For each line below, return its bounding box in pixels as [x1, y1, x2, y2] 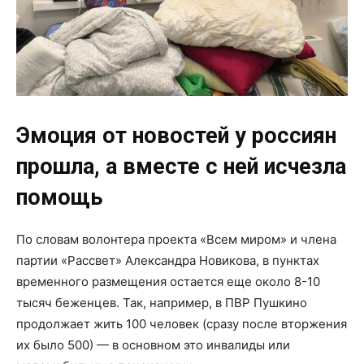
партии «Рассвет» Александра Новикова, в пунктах [16, 252, 319, 268]
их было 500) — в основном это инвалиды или [16, 336, 290, 353]
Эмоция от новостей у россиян [16, 122, 336, 149]
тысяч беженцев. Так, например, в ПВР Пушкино [16, 294, 307, 310]
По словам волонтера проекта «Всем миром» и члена [16, 231, 336, 247]
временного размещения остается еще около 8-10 [16, 273, 320, 289]
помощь [16, 184, 102, 210]
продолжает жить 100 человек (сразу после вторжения [16, 315, 347, 331]
